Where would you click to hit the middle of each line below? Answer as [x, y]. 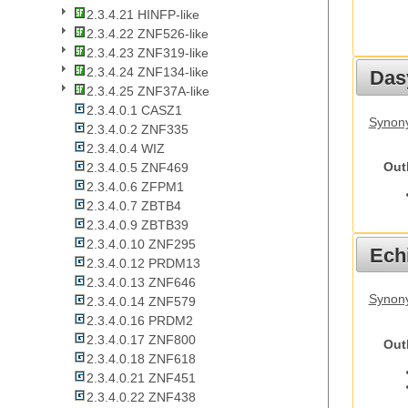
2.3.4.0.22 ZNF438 [141, 398]
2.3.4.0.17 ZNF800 [141, 340]
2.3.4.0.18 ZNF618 [141, 359]
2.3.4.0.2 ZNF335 [138, 130]
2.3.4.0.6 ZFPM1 [135, 187]
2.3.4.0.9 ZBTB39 [138, 225]
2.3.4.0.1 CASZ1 [134, 111]
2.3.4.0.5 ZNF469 [138, 168]
